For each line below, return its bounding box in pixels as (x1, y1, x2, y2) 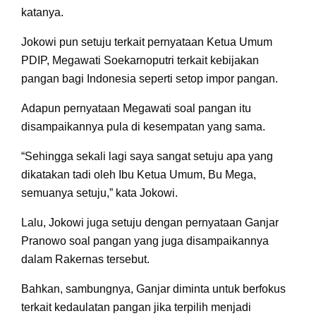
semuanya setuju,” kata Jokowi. (21, 186, 178, 199)
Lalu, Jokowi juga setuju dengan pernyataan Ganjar (21, 216, 279, 229)
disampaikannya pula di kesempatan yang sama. (21, 120, 265, 133)
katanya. (21, 6, 63, 18)
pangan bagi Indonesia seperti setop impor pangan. (21, 72, 278, 85)
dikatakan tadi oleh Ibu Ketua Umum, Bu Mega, (21, 168, 256, 181)
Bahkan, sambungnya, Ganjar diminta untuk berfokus (21, 282, 286, 295)
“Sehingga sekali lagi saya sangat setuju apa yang (21, 150, 273, 162)
